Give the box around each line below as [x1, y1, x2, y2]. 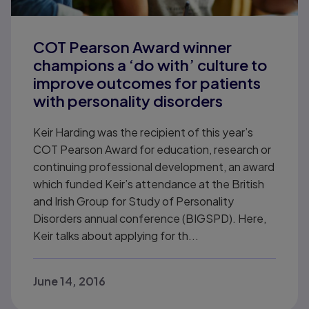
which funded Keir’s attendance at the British [32, 177, 264, 192]
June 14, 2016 [32, 274, 106, 289]
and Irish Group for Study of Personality [32, 194, 234, 209]
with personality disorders [32, 91, 223, 111]
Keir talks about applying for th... [32, 228, 199, 243]
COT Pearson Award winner [32, 37, 232, 57]
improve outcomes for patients [32, 73, 261, 93]
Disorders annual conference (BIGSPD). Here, [32, 211, 266, 226]
